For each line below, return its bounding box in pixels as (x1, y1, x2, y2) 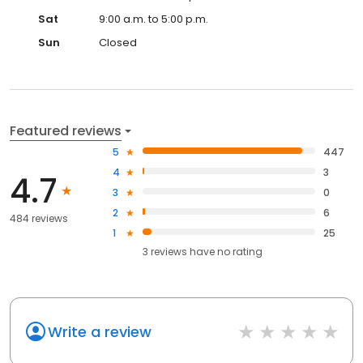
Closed (99, 34, 137, 50)
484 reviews (10, 211, 68, 226)
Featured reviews (10, 121, 122, 140)
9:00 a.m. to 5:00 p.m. (99, 11, 208, 27)
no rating (217, 244, 263, 258)
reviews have (151, 244, 216, 258)
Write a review (48, 321, 152, 342)
